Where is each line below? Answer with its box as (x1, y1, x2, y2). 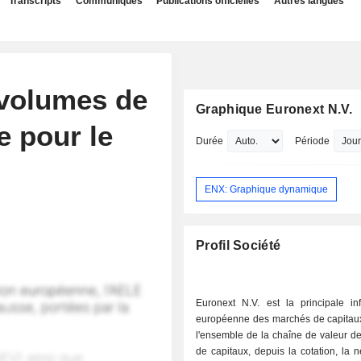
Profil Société (196, 239, 281, 253)
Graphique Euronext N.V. (196, 102, 353, 116)
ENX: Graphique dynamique (205, 183, 329, 195)
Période (295, 135, 330, 147)
